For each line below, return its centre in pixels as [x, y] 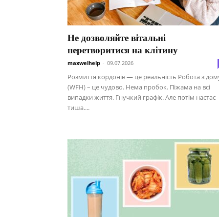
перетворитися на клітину [123, 50]
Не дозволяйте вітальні [117, 38]
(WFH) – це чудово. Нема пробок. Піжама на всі [139, 87]
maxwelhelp [84, 63]
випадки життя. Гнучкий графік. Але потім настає [142, 97]
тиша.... [78, 108]
